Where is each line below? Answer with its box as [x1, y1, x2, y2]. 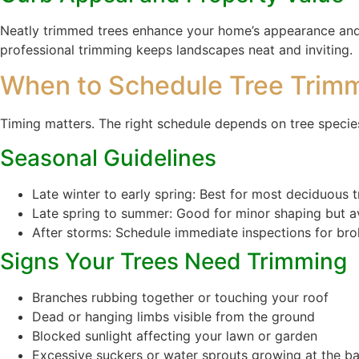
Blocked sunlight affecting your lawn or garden [32, 327, 317, 344]
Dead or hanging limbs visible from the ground [32, 308, 315, 325]
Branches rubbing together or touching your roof [32, 288, 329, 305]
